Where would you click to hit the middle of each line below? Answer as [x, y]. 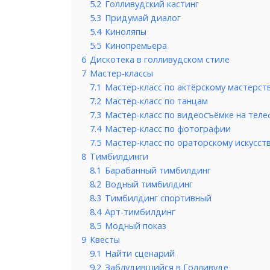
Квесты [105, 239]
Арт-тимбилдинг [140, 212]
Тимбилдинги [119, 156]
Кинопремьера [136, 45]
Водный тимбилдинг [149, 184]
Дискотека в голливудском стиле [160, 59]
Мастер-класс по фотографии [168, 128]
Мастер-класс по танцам [156, 101]
